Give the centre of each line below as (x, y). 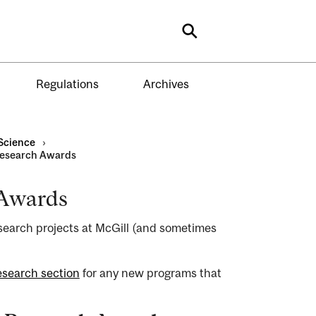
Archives (166, 84)
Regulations (67, 84)
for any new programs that (150, 273)
